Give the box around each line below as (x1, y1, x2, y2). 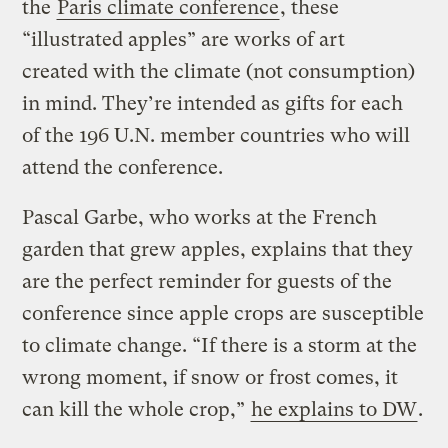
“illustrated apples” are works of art (22, 27, 346, 51)
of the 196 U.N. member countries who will (22, 123, 411, 147)
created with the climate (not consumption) (22, 59, 416, 83)
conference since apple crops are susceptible (22, 301, 425, 325)
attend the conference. (22, 155, 224, 179)
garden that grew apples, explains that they (22, 237, 414, 261)
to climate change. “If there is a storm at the (22, 333, 418, 357)
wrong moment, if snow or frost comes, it (22, 365, 399, 389)
